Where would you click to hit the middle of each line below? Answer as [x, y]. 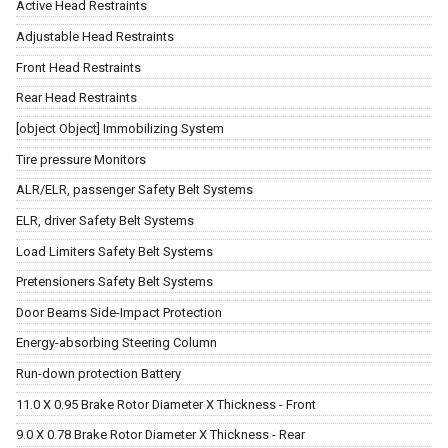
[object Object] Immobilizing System [120, 128]
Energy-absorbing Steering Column [116, 343]
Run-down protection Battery [98, 374]
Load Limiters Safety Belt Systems [114, 251]
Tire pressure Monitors [81, 159]
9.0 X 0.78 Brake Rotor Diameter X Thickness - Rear [160, 435]
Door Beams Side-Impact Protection [119, 312]
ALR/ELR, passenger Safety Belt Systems [134, 190]
